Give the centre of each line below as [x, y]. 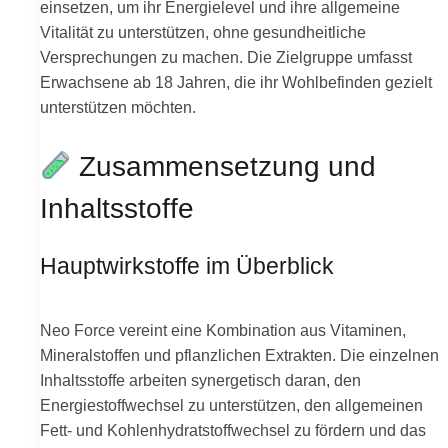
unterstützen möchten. [118, 107]
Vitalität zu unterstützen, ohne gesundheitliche [203, 32]
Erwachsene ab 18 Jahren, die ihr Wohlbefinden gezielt [236, 82]
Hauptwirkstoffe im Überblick [187, 267]
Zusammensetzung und [224, 167]
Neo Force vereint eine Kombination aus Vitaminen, [223, 330]
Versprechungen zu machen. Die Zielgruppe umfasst [226, 57]
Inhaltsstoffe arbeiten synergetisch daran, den [200, 380]
